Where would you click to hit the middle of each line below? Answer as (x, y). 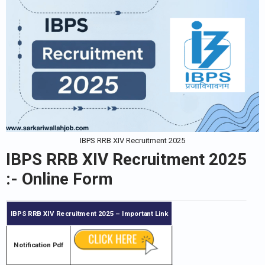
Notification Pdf (38, 245)
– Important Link (142, 214)
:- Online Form (59, 179)
